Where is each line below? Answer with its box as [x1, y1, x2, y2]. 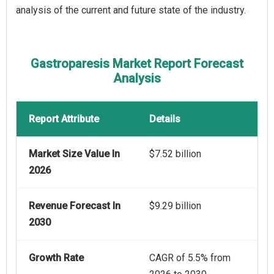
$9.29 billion [149, 200, 201, 212]
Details [149, 113, 180, 125]
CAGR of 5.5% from [149, 252, 231, 264]
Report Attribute [29, 113, 99, 125]
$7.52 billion [149, 148, 201, 160]
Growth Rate [29, 252, 84, 264]
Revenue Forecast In [29, 200, 120, 212]
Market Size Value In [29, 148, 120, 160]
